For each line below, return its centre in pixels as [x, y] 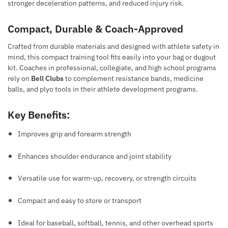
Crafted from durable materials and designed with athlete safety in [113, 47]
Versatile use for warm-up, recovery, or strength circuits [107, 178]
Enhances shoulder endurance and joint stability [95, 156]
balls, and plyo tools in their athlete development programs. [103, 89]
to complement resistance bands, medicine [134, 79]
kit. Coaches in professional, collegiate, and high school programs [112, 68]
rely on [19, 79]
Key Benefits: [39, 115]
